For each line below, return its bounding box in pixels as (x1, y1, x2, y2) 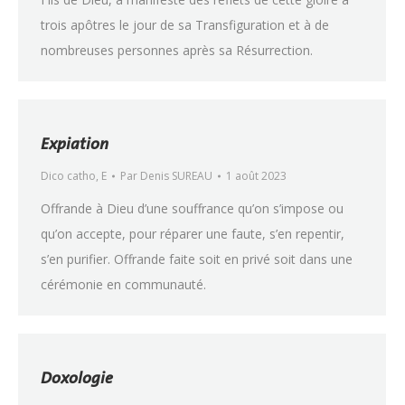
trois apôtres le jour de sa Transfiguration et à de (41, 16, 329, 33)
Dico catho (41, 168, 96, 184)
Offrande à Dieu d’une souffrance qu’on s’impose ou (41, 200, 344, 217)
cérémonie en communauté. (41, 276, 206, 293)
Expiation (41, 130, 108, 156)
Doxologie (41, 364, 113, 391)
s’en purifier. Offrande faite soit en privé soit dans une (41, 250, 353, 268)
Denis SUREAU (140, 168, 212, 184)
